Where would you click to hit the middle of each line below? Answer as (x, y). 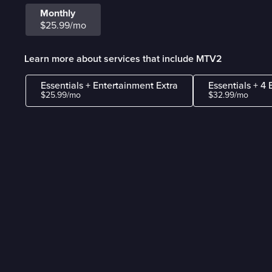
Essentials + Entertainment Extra (110, 86)
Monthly (58, 14)
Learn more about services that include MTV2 (123, 59)
